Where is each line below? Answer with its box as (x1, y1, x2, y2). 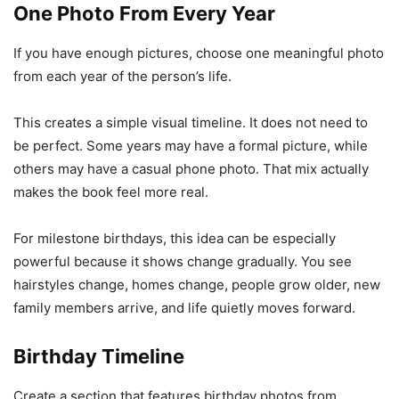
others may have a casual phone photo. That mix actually (13, 159, 369, 177)
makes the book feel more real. (13, 183, 208, 200)
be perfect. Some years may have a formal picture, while (13, 136, 368, 154)
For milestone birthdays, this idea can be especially (13, 229, 336, 247)
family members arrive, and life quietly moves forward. (13, 298, 355, 316)
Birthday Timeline (13, 344, 184, 368)
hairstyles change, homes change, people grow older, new (13, 275, 380, 293)
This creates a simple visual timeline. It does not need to (13, 113, 368, 131)
